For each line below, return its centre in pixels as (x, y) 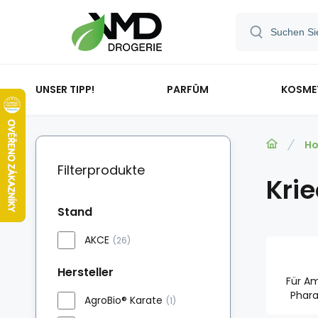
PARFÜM (188, 89)
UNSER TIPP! (65, 89)
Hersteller (86, 272)
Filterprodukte (101, 170)
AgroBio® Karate (124, 300)
